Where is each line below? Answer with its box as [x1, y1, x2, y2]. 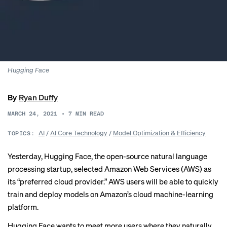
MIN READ [75, 110, 104, 117]
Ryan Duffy [19, 92, 58, 102]
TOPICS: [8, 130, 35, 137]
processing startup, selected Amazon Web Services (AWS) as [8, 164, 211, 174]
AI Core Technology [50, 128, 107, 137]
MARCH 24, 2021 [8, 110, 57, 117]
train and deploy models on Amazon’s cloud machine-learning [8, 189, 213, 199]
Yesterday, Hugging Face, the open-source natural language [8, 151, 207, 161]
